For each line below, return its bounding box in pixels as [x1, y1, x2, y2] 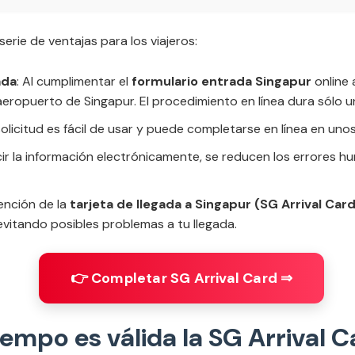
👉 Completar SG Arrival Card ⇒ [70, 269, 293, 288]
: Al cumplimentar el [17, 73, 132, 90]
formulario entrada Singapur [132, 73, 311, 90]
